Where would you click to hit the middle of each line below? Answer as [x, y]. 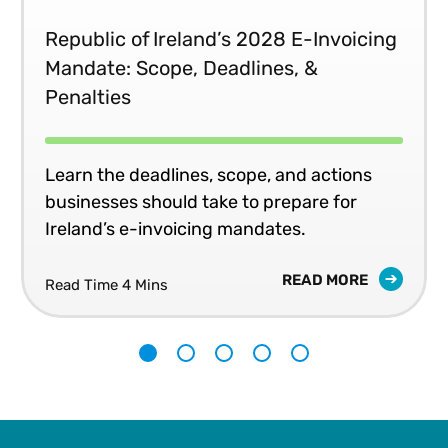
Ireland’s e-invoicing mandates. [175, 228]
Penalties [88, 96]
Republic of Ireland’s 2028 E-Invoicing [221, 38]
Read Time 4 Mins [106, 284]
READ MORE [326, 279]
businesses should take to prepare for [201, 201]
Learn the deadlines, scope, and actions [208, 174]
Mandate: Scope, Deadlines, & [181, 67]
